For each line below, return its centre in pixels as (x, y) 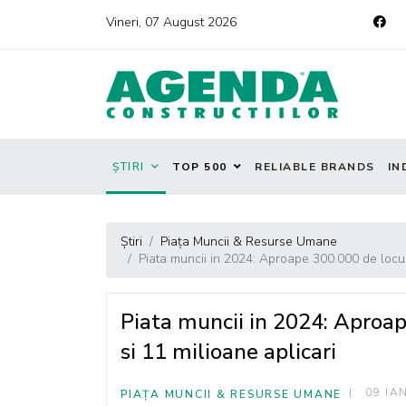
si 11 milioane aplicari (228, 352)
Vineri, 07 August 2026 (171, 22)
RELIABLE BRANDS (315, 167)
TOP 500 (200, 167)
